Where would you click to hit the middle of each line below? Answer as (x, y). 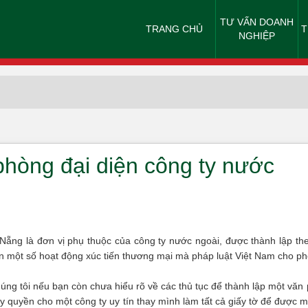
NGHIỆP (257, 36)
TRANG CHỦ (174, 29)
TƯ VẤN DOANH (257, 22)
